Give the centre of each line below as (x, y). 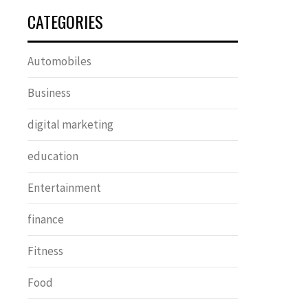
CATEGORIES (65, 21)
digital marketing (70, 124)
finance (46, 219)
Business (49, 93)
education (53, 156)
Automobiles (59, 61)
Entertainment (64, 188)
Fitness (45, 251)
